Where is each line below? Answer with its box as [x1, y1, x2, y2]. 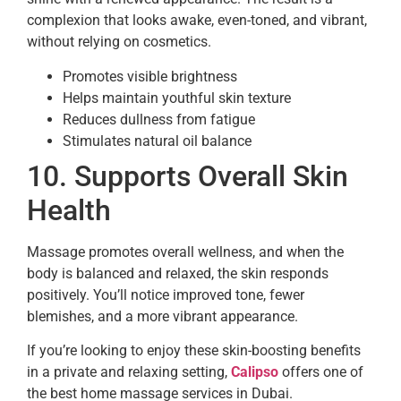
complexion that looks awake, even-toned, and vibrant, [27, 12, 367, 30]
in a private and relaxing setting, [27, 363, 231, 380]
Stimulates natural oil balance [63, 132, 252, 149]
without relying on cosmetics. [27, 33, 211, 51]
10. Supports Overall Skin [27, 158, 348, 193]
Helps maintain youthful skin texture [63, 89, 291, 107]
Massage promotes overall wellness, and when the [27, 243, 344, 260]
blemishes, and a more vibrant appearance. [27, 307, 298, 325]
